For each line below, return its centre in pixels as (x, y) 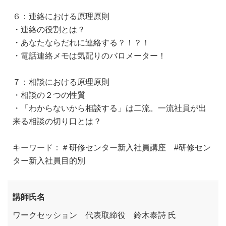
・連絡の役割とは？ (49, 29)
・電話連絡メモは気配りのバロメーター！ (89, 55)
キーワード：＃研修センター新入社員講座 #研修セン (112, 147)
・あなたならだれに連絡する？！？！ (81, 42)
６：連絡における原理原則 (61, 16)
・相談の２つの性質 (49, 95)
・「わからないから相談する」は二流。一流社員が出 (109, 108)
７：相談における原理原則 (61, 81)
